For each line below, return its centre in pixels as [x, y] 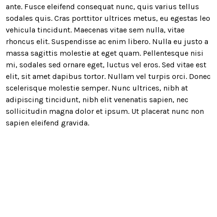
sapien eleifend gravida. [47, 123]
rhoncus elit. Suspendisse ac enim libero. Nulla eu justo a [107, 41]
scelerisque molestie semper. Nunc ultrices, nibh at [97, 88]
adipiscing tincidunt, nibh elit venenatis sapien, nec [97, 99]
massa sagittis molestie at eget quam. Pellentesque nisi [105, 53]
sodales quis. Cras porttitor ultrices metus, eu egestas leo [108, 18]
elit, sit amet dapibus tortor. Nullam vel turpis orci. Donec [108, 76]
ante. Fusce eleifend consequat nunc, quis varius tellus [102, 6]
